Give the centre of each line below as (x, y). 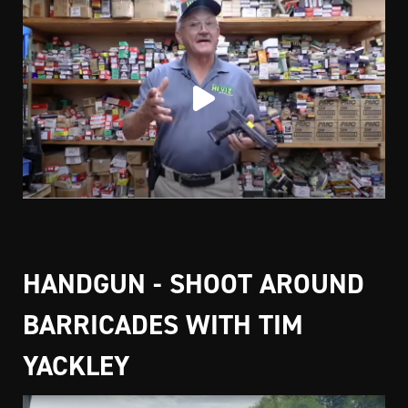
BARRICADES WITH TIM (163, 325)
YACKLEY (76, 366)
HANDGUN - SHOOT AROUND (194, 284)
